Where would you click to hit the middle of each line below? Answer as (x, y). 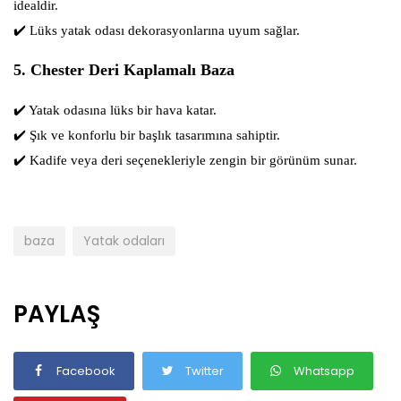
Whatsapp (324, 371)
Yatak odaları (124, 241)
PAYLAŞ (57, 315)
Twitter (205, 371)
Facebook (86, 371)
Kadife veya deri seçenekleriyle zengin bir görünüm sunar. (192, 161)
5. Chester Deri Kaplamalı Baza (124, 70)
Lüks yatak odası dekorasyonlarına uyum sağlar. (163, 31)
